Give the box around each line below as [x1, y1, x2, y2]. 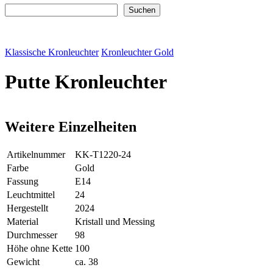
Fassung [7, 175, 38, 186]
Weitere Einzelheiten [5, 118, 136, 135]
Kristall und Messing [75, 216, 155, 227]
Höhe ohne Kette [7, 243, 73, 253]
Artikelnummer [7, 149, 65, 160]
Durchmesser [7, 229, 57, 240]
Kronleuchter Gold [101, 47, 174, 57]
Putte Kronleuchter [5, 71, 167, 93]
